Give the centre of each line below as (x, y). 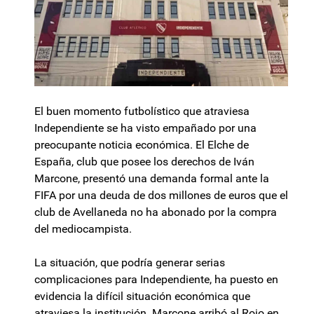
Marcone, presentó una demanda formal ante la (152, 179)
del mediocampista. (83, 229)
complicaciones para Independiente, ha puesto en (156, 280)
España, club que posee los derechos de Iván (144, 162)
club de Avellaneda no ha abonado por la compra (156, 212)
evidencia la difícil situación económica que (142, 296)
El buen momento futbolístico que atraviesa (142, 111)
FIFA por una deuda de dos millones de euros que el (161, 196)
